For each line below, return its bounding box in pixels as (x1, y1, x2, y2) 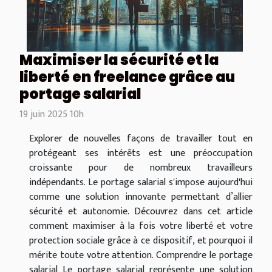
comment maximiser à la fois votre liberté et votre (29, 218, 253, 235)
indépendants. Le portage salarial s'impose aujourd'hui (29, 174, 253, 191)
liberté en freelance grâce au (19, 67, 235, 87)
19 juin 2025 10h (19, 106, 84, 123)
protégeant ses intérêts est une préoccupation (29, 145, 253, 162)
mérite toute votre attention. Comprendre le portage (29, 247, 253, 264)
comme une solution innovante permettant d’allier (29, 189, 253, 206)
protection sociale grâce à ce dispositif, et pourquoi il (29, 233, 253, 250)
